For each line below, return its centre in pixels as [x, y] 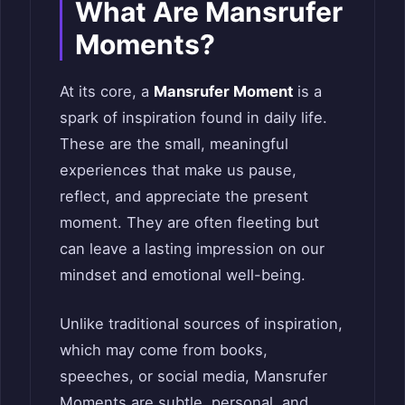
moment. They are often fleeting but [189, 223]
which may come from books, [164, 349]
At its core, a [107, 92]
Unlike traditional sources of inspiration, [201, 323]
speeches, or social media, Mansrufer [193, 376]
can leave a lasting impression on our [192, 249]
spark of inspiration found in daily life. [193, 118]
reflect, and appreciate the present [184, 197]
